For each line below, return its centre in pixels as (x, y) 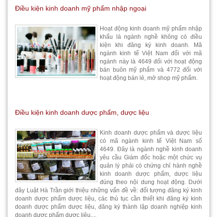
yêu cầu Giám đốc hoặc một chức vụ (151, 157)
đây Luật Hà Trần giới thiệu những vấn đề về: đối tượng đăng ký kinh (108, 190)
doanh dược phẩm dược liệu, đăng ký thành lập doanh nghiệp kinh (108, 207)
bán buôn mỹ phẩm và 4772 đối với (151, 70)
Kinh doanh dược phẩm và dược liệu (151, 133)
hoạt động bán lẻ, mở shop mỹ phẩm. (149, 78)
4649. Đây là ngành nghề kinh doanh (151, 149)
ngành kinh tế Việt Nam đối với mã (151, 53)
